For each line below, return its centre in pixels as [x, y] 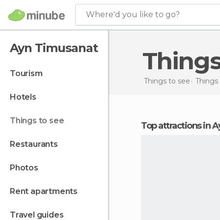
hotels [26, 97]
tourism [29, 73]
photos [27, 168]
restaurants [36, 144]
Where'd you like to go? [133, 14]
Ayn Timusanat [54, 48]
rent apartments [46, 191]
